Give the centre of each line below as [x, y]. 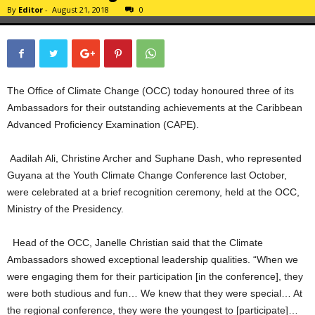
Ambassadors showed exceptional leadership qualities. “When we [153, 259]
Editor [31, 9]
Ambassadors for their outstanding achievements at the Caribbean [155, 107]
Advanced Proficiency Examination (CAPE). [103, 124]
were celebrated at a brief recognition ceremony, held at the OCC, [153, 192]
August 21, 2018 [81, 9]
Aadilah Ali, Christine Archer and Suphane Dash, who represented [156, 158]
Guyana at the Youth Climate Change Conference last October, [147, 175]
